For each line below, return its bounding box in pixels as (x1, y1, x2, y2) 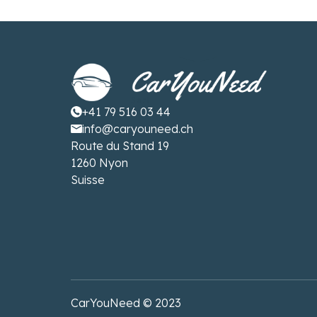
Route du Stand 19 (71, 139, 169, 154)
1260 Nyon (71, 156, 128, 171)
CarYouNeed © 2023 (71, 296, 181, 310)
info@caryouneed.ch (82, 122, 193, 137)
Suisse (71, 173, 105, 188)
